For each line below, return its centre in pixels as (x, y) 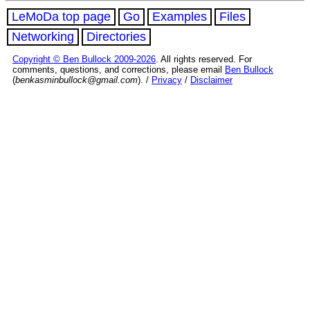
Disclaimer (211, 80)
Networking (43, 36)
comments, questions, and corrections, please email (119, 69)
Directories (116, 36)
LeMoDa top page (61, 16)
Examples (180, 16)
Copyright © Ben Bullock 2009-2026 (84, 59)
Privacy (167, 80)
